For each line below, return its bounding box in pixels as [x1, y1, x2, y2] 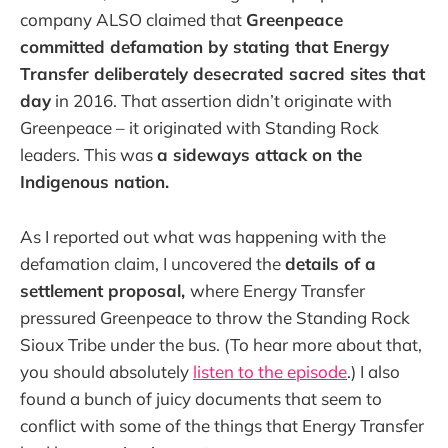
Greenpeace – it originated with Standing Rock [20, 117, 379, 139]
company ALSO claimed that [20, 9, 246, 31]
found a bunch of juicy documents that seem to [20, 387, 382, 409]
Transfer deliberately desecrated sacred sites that [20, 63, 425, 85]
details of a [285, 252, 376, 274]
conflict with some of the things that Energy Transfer [20, 414, 424, 436]
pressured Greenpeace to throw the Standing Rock [20, 306, 410, 328]
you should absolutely [20, 360, 193, 382]
